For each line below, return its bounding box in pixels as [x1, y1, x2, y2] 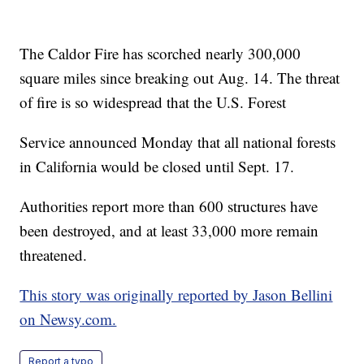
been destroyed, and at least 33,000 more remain [19, 219, 319, 240]
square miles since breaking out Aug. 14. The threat [19, 67, 340, 88]
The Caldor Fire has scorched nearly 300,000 [19, 42, 301, 63]
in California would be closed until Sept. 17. [19, 155, 300, 176]
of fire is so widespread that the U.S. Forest [19, 91, 287, 112]
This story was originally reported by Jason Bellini [19, 284, 333, 305]
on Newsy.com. [19, 308, 117, 329]
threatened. [19, 244, 97, 265]
